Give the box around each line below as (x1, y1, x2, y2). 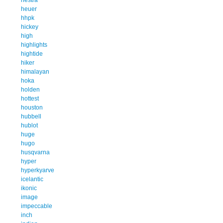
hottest (21, 95, 39, 102)
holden (21, 86, 40, 93)
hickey (21, 23, 38, 30)
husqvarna (21, 148, 50, 156)
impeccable (21, 202, 52, 210)
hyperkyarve (21, 166, 54, 174)
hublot (21, 121, 38, 129)
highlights (21, 41, 47, 48)
